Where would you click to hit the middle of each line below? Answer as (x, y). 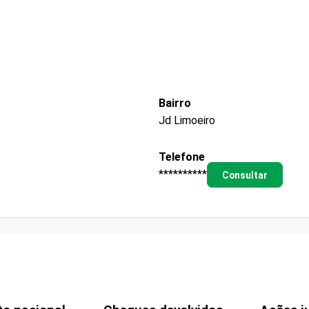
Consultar (245, 175)
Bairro (175, 103)
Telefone (182, 157)
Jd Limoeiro (187, 120)
